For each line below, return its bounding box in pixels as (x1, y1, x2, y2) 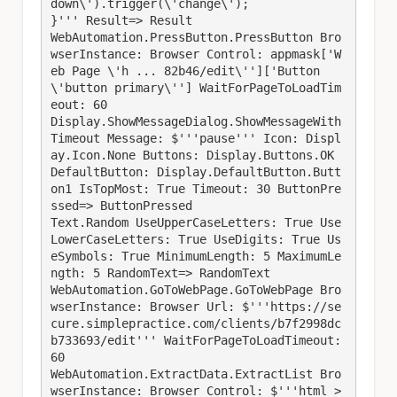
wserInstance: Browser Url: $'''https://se (51, 299, 341, 314)
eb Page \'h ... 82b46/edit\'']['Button (51, 63, 320, 78)
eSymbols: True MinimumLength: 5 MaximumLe (51, 248, 341, 263)
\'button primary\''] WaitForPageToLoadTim (51, 80, 341, 95)
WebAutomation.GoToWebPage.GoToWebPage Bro (51, 282, 341, 297)
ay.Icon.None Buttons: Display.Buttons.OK (51, 147, 334, 162)
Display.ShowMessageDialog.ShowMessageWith (51, 113, 341, 128)
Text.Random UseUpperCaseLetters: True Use (51, 214, 341, 230)
